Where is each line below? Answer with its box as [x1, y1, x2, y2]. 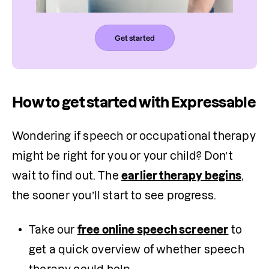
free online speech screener [77, 224, 229, 236]
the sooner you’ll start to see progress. [12, 190, 217, 202]
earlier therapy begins [121, 170, 241, 182]
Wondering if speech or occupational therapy [12, 130, 256, 142]
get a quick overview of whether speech [29, 244, 244, 256]
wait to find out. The [12, 170, 121, 182]
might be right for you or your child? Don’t [12, 150, 233, 162]
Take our [29, 224, 77, 236]
